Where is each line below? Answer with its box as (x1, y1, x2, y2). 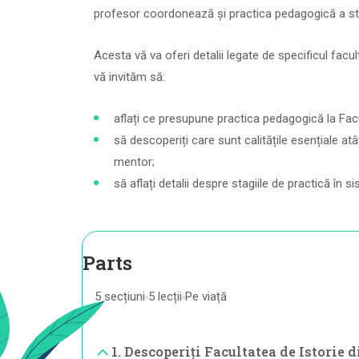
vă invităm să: (94, 70, 165, 84)
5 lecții (148, 289, 182, 304)
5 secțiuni (95, 289, 145, 304)
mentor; (114, 155, 155, 169)
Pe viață (185, 289, 227, 304)
